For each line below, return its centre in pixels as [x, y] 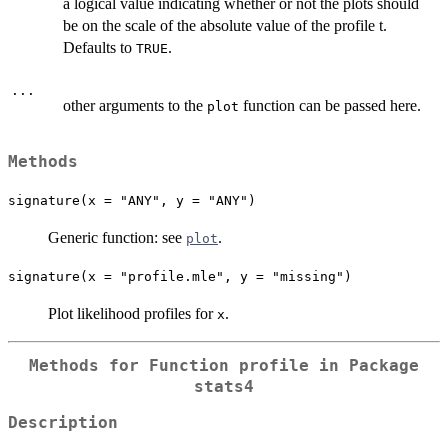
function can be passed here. [330, 106]
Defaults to [99, 48]
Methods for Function [134, 365]
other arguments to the [135, 106]
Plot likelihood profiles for [132, 313]
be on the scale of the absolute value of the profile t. [225, 26]
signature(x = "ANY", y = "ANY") [132, 200]
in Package [364, 365]
